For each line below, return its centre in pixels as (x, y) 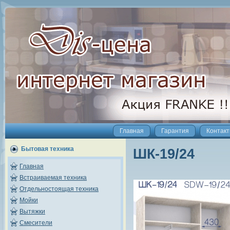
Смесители (36, 223)
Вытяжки (32, 212)
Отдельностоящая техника (59, 189)
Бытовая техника (47, 149)
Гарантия (175, 131)
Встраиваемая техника (53, 178)
